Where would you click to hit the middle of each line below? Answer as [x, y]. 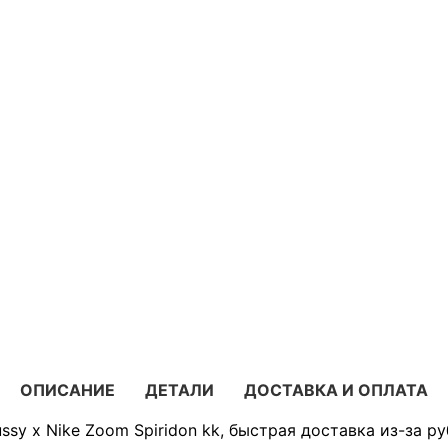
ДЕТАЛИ [179, 389]
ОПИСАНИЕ [67, 389]
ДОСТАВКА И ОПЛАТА [336, 389]
